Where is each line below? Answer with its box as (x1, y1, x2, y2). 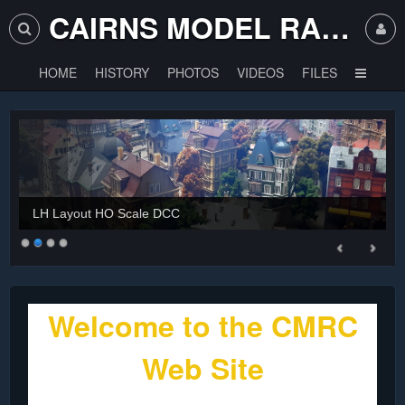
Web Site (141, 347, 264, 389)
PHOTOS (167, 63, 219, 81)
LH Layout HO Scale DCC (33, 206, 180, 221)
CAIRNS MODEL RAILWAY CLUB (321, 6, 350, 48)
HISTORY (95, 63, 149, 81)
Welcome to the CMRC (47, 305, 358, 346)
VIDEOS (237, 63, 284, 81)
